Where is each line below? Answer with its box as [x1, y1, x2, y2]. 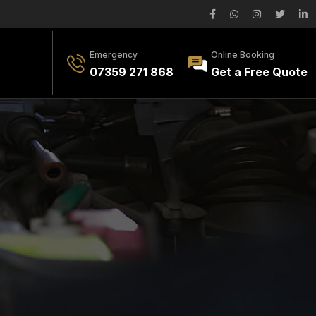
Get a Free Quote [211, 65, 308, 79]
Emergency [90, 49, 138, 60]
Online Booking [211, 49, 274, 60]
